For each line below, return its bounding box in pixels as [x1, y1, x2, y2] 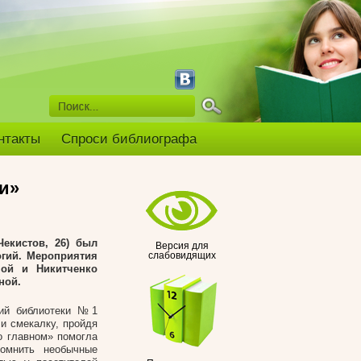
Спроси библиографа [61, 131, 197, 147]
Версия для [156, 241, 209, 251]
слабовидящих [148, 251, 216, 260]
